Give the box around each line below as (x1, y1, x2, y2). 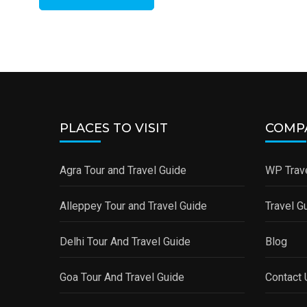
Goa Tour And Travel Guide (60, 270, 184, 284)
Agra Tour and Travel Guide (60, 163, 186, 177)
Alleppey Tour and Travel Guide (60, 199, 207, 212)
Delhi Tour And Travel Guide (60, 234, 191, 248)
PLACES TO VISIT (60, 120, 168, 136)
